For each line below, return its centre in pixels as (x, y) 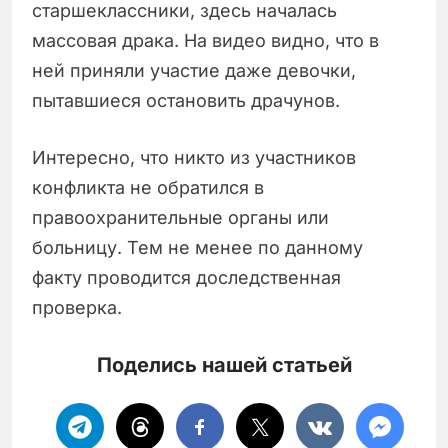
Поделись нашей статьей (224, 365)
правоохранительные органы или (180, 218)
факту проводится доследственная (186, 278)
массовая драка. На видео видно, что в (205, 41)
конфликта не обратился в (148, 188)
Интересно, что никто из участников (194, 158)
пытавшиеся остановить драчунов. (186, 101)
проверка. (77, 308)
